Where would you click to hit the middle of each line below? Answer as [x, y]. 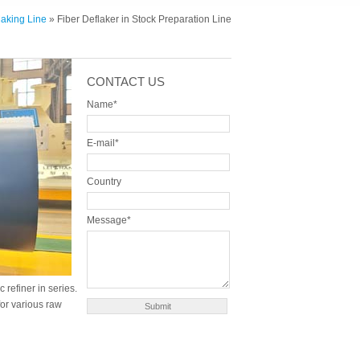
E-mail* [102, 143]
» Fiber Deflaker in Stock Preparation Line [139, 20]
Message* [108, 221]
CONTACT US [125, 82]
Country [104, 182]
